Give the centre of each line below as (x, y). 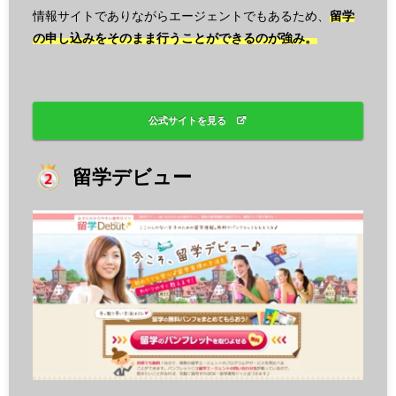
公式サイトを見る (187, 121)
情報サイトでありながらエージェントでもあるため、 (181, 16)
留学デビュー (132, 176)
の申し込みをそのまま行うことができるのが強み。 (175, 38)
